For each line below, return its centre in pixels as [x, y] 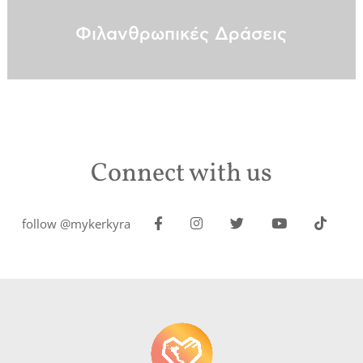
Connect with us [181, 175]
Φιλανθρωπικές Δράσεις [181, 34]
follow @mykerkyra [77, 223]
